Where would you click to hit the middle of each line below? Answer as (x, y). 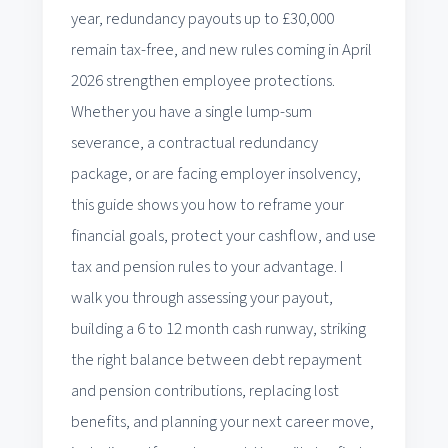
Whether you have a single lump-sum (191, 111)
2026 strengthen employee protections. (203, 80)
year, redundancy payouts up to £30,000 (202, 18)
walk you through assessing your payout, (202, 297)
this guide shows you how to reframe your (207, 204)
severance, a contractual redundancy (194, 142)
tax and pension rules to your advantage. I (207, 266)
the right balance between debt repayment (216, 359)
